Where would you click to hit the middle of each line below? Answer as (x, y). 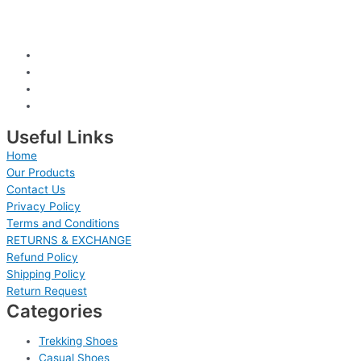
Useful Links (60, 136)
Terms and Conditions (63, 223)
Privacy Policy (44, 206)
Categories (54, 310)
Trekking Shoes (78, 340)
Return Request (47, 290)
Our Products (41, 172)
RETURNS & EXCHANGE (69, 240)
